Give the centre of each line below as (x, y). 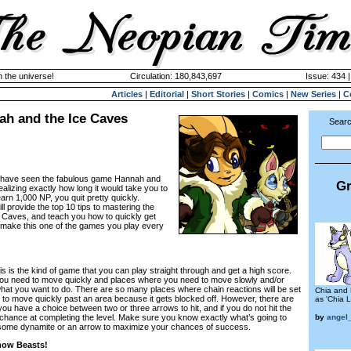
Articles (127, 94)
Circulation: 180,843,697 (175, 76)
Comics (268, 94)
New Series (313, 94)
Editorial (167, 94)
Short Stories (218, 94)
